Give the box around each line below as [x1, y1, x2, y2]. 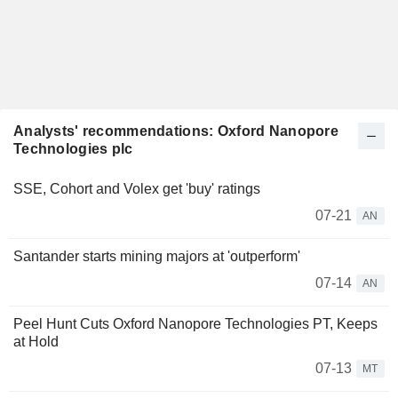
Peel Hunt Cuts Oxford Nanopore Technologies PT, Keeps [13, 316, 378, 331]
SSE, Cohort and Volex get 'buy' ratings [13, 181, 260, 196]
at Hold [13, 334, 59, 349]
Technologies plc [13, 141, 133, 156]
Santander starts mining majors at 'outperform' [13, 249, 300, 264]
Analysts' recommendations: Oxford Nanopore [13, 123, 338, 139]
